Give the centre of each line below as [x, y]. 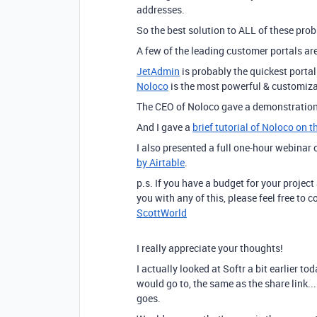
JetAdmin [158, 71]
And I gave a [165, 127]
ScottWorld [162, 213]
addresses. [161, 10]
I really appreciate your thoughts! [210, 248]
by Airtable [161, 162]
